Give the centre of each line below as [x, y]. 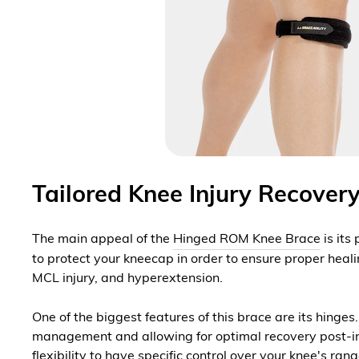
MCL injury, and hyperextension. [129, 279]
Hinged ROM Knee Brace [247, 240]
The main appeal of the [103, 240]
